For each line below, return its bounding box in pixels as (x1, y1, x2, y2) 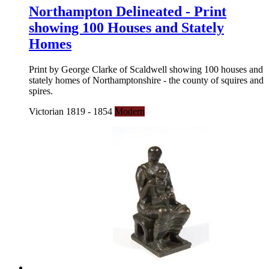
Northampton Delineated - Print (29, 4, 226, 20)
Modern (115, 106, 145, 117)
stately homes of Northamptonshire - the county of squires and (29, 75, 264, 86)
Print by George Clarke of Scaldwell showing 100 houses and (29, 64, 263, 75)
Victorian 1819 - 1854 (29, 106, 115, 117)
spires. (29, 86, 53, 97)
